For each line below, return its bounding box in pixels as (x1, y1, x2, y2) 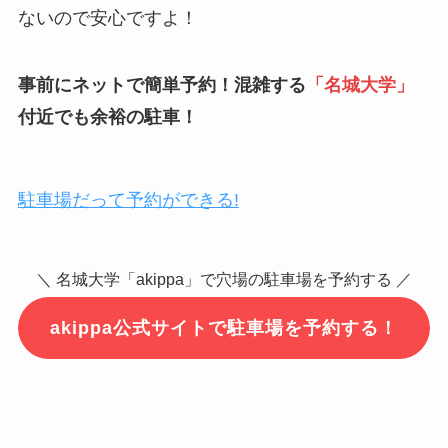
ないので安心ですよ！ (17, 7, 198, 28)
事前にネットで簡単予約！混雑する (17, 75, 306, 96)
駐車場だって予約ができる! (17, 190, 239, 211)
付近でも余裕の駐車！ (17, 107, 198, 128)
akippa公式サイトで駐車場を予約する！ (50, 317, 398, 338)
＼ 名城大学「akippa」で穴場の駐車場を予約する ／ (36, 269, 412, 288)
